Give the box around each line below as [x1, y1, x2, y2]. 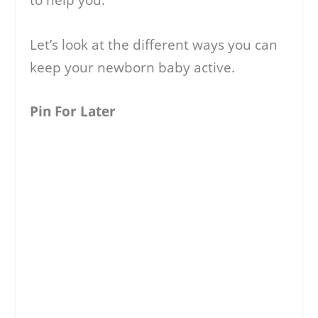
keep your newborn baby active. [30, 57, 236, 77]
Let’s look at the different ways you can [30, 35, 278, 54]
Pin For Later [30, 102, 116, 121]
